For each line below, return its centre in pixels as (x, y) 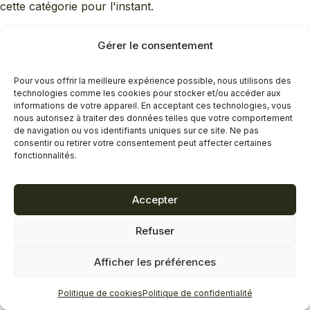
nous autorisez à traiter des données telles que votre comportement (153, 118)
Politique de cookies (100, 293)
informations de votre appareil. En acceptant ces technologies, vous (153, 106)
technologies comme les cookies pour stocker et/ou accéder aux (147, 93)
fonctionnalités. (45, 155)
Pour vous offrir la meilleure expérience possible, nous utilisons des (153, 81)
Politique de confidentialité (197, 293)
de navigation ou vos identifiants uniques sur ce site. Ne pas (136, 130)
